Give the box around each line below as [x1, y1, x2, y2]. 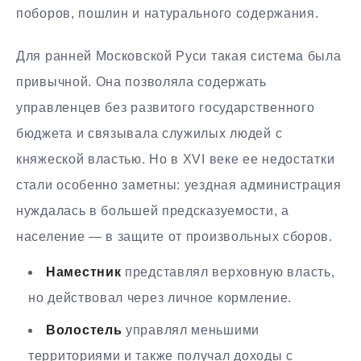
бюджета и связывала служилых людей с [16, 126, 283, 140]
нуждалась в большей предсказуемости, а [16, 203, 289, 218]
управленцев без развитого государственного [16, 100, 315, 114]
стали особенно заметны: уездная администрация [16, 177, 342, 192]
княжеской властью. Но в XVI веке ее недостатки [16, 151, 335, 166]
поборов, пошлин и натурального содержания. [16, 6, 319, 20]
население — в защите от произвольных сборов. [16, 229, 333, 243]
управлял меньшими [122, 323, 259, 338]
